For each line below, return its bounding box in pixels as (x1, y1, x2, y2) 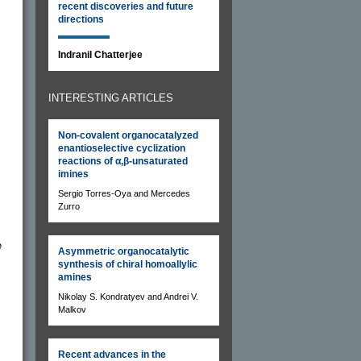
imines (58, 168, 89, 180)
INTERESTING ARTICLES (48, 91, 173, 104)
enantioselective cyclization (58, 142, 185, 154)
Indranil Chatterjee (58, 48, 143, 60)
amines (58, 271, 92, 283)
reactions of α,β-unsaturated (58, 155, 188, 167)
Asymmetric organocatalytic (58, 245, 189, 257)
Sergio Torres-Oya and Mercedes (58, 188, 190, 198)
